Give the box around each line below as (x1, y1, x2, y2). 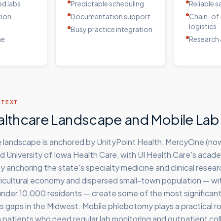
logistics (189, 22, 217, 31)
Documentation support (71, 12, 150, 21)
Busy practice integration (71, 25, 152, 34)
